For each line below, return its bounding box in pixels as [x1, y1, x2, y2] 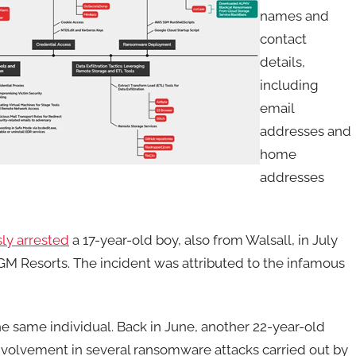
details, [260, 54, 305, 71]
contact [260, 31, 307, 48]
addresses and [260, 123, 351, 140]
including [260, 77, 319, 94]
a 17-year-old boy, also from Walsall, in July [69, 232, 338, 249]
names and [260, 8, 329, 25]
